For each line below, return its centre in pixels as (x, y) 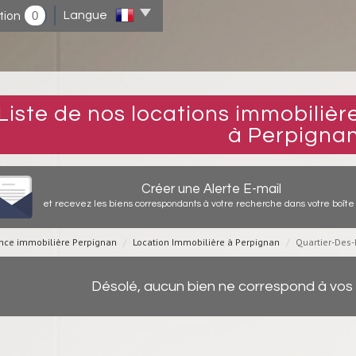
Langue (85, 15)
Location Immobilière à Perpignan (206, 242)
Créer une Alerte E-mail (211, 189)
